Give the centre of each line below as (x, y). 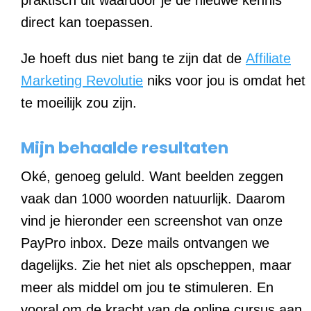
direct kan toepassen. (87, 22)
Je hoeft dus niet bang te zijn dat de (133, 58)
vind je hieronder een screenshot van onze (152, 220)
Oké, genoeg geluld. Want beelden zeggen (152, 176)
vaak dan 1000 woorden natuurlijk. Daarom (153, 198)
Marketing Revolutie (82, 80)
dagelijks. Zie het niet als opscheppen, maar (156, 265)
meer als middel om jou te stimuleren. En (147, 287)
